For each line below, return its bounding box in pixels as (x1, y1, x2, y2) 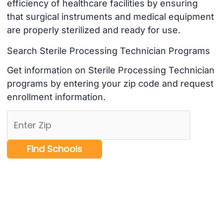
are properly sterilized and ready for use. (6, 25, 180, 36)
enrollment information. (6, 92, 106, 103)
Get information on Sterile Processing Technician (6, 65, 215, 76)
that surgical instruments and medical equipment (6, 11, 214, 22)
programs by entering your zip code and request (6, 78, 214, 89)
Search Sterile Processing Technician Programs (6, 46, 210, 56)
